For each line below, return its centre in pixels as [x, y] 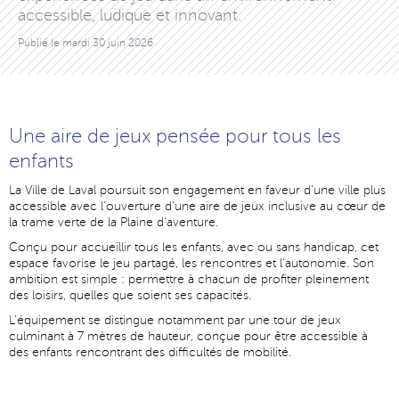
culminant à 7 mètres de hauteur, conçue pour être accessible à [188, 337]
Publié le [40, 44]
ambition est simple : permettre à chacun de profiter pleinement [189, 280]
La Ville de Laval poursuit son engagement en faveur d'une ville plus [197, 191]
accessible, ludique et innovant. [130, 16]
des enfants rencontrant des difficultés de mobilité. [150, 353]
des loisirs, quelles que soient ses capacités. [130, 296]
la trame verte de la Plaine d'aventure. [114, 223]
